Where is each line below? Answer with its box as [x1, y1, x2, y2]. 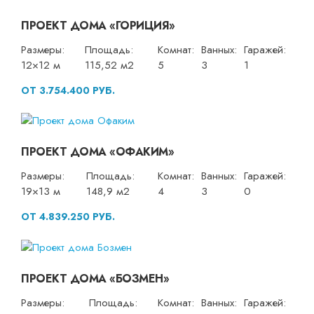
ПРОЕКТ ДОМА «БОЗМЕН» [21, 270, 169, 287]
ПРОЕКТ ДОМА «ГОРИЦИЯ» [21, 17, 175, 34]
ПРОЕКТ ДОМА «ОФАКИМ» [21, 144, 174, 161]
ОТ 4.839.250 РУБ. [21, 210, 115, 224]
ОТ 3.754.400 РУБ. [21, 83, 115, 97]
